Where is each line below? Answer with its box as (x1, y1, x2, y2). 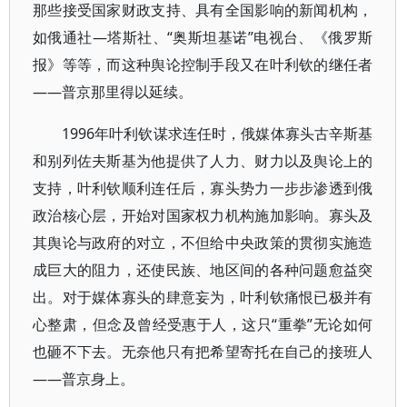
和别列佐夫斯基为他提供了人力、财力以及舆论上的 (33, 151, 373, 171)
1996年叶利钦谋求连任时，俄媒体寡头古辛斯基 (62, 124, 373, 144)
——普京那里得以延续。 (33, 82, 193, 102)
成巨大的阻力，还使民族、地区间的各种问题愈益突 (33, 260, 373, 280)
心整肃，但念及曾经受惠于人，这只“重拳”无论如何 (33, 314, 373, 334)
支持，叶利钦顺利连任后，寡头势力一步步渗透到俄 (33, 178, 373, 198)
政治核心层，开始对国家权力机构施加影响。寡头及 (33, 205, 373, 225)
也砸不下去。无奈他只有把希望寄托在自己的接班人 (33, 342, 373, 362)
